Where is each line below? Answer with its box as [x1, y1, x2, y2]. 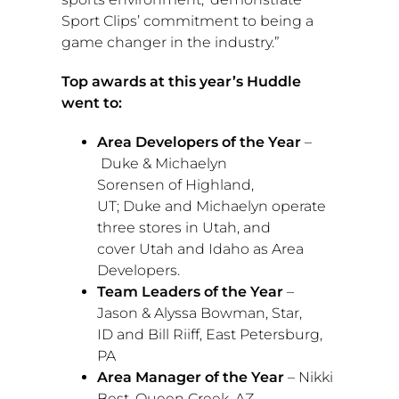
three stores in [96, 219, 202, 237]
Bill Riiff [147, 326, 199, 344]
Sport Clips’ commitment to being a [61, 12, 313, 30]
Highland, [184, 176, 254, 194]
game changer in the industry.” [61, 34, 280, 52]
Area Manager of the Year [96, 369, 284, 387]
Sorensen [96, 176, 165, 194]
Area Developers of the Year [96, 134, 301, 151]
